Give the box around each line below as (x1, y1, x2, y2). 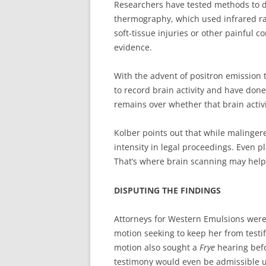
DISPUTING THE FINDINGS (114, 185, 221, 196)
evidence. (114, 42, 152, 53)
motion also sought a (114, 242, 199, 253)
